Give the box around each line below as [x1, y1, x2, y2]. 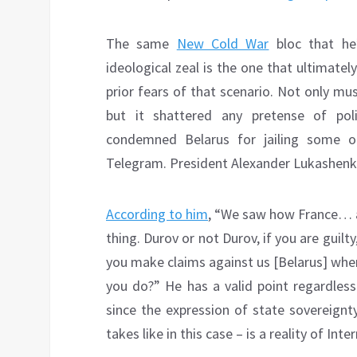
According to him [106, 205, 208, 224]
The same [106, 34, 177, 53]
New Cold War [176, 34, 269, 53]
